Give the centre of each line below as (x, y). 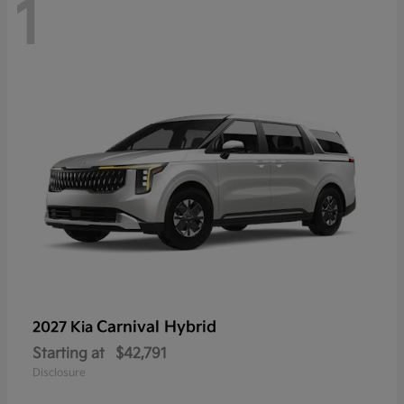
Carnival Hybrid (156, 327)
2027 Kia (64, 327)
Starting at (69, 353)
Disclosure (59, 372)
